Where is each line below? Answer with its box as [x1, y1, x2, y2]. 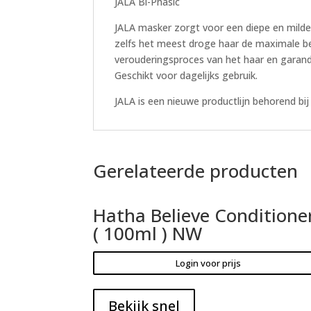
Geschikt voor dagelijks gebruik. [115, 68, 258, 82]
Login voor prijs [175, 256, 241, 269]
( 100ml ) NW [93, 220, 203, 246]
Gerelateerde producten [93, 158, 299, 183]
